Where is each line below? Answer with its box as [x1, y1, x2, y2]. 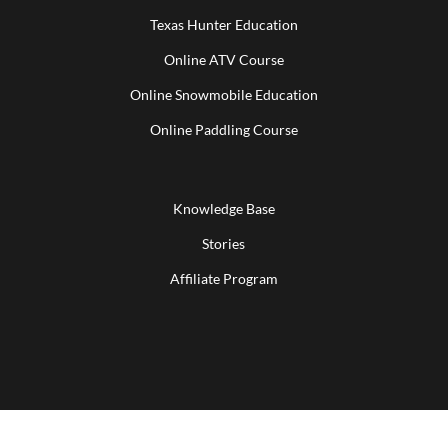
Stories [202, 235, 246, 253]
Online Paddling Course [149, 121, 298, 139]
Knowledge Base [172, 200, 275, 218]
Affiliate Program [169, 270, 278, 288]
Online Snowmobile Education [129, 86, 318, 104]
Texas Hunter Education [149, 16, 298, 34]
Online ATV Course [163, 51, 284, 69]
